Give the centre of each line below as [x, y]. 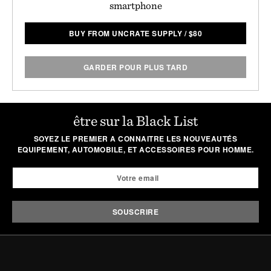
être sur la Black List [135, 120]
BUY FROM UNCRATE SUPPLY [126, 33]
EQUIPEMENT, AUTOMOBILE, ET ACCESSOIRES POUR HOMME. [135, 149]
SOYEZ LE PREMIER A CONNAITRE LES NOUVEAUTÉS [135, 138]
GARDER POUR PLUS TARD [135, 67]
